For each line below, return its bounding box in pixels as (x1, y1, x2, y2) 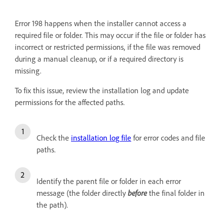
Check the (37, 133, 71, 143)
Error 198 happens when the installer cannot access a (15, 18, 186, 29)
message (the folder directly (37, 188, 128, 198)
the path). (37, 200, 68, 210)
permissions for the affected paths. (15, 97, 125, 108)
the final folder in (147, 188, 205, 198)
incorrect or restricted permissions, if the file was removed (15, 42, 200, 52)
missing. (15, 66, 41, 76)
